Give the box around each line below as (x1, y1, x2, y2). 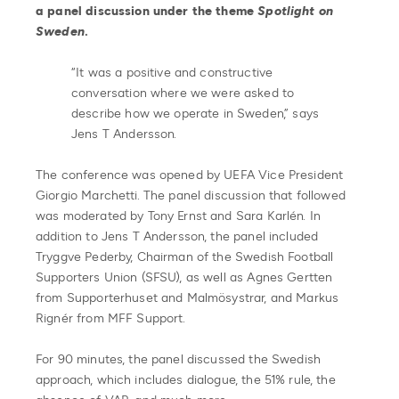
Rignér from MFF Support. (36, 310, 186, 326)
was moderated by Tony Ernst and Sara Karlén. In (36, 208, 322, 224)
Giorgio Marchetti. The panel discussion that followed (36, 187, 346, 203)
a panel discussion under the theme (36, 3, 258, 19)
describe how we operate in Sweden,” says (71, 105, 319, 121)
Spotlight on (257, 3, 334, 19)
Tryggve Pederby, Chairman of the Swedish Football (36, 248, 334, 265)
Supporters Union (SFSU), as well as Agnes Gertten (36, 269, 333, 285)
